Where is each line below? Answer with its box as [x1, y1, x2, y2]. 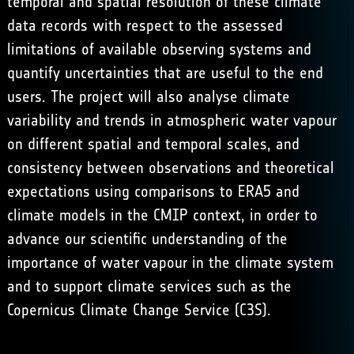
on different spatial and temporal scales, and [6, 134, 299, 153]
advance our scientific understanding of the [6, 229, 288, 248]
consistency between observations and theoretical [6, 158, 334, 177]
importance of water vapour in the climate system [6, 253, 333, 272]
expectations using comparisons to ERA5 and [6, 182, 299, 201]
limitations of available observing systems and [6, 40, 311, 58]
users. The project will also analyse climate [6, 87, 290, 106]
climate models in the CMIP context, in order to [6, 205, 318, 224]
